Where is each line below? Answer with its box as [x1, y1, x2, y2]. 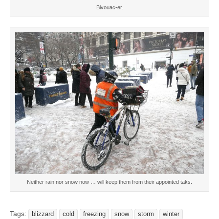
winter [163, 211, 179, 218]
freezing [83, 211, 106, 218]
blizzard [32, 211, 54, 218]
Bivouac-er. [96, 4, 123, 10]
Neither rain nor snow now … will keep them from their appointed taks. [27, 179, 192, 185]
